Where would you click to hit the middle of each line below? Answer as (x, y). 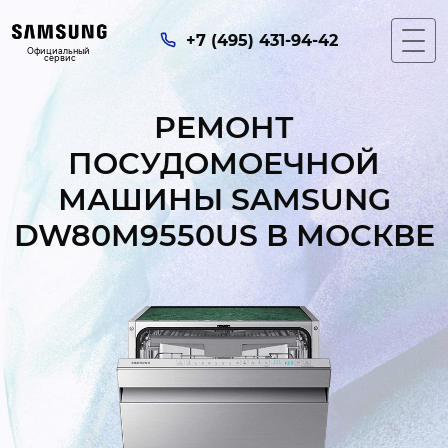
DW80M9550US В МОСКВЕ (224, 235)
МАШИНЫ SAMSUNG (224, 199)
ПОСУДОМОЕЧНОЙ (224, 163)
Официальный (59, 50)
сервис (59, 57)
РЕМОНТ (224, 127)
